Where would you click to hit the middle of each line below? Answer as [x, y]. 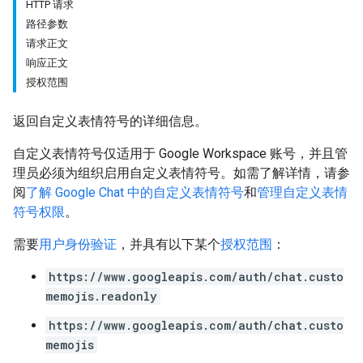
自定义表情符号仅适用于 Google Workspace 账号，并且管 [180, 154]
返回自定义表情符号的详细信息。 [110, 121]
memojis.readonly [101, 296]
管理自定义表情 [302, 192]
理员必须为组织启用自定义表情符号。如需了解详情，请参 [181, 173]
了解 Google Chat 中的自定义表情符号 [135, 192]
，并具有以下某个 [169, 244]
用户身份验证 [78, 244]
